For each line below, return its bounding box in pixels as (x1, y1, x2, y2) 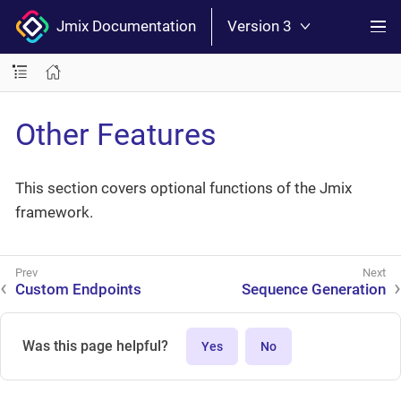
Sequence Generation (242, 280, 386, 299)
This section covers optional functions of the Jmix (15, 179, 352, 197)
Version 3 (227, 17, 292, 36)
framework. (15, 203, 93, 221)
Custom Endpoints (15, 280, 141, 299)
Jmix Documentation (49, 17, 196, 36)
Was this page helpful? (22, 337, 168, 355)
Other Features (15, 115, 217, 152)
